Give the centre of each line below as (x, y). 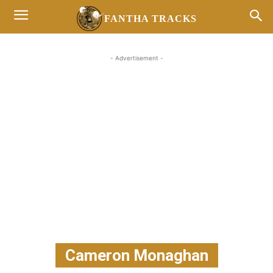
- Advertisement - (136, 58)
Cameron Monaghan (136, 255)
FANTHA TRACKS (150, 18)
